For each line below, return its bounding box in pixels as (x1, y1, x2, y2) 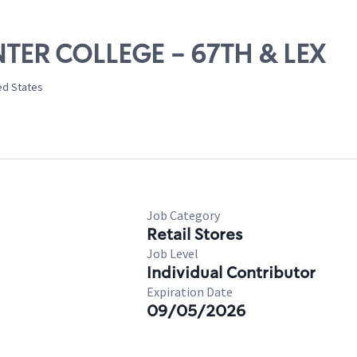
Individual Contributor (147, 262, 316, 283)
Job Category (147, 207, 220, 223)
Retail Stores (147, 224, 242, 245)
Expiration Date (147, 284, 233, 300)
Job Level (147, 245, 198, 261)
